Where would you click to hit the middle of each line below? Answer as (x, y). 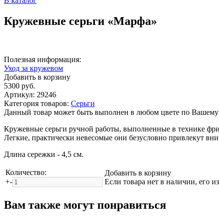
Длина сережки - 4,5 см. (44, 154)
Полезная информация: (43, 59)
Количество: (26, 172)
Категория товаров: (37, 103)
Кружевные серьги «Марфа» (80, 21)
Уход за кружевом (33, 68)
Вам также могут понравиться (85, 205)
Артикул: (20, 94)
